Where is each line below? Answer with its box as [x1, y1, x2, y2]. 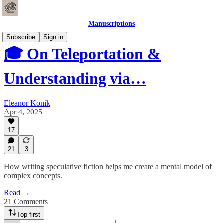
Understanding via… [4, 69, 146, 88]
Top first [17, 211, 40, 218]
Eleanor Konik [4, 98, 50, 107]
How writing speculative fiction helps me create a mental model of [4, 162, 212, 171]
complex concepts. [4, 171, 62, 180]
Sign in [43, 33, 63, 41]
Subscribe [6, 33, 35, 41]
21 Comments [4, 197, 48, 206]
